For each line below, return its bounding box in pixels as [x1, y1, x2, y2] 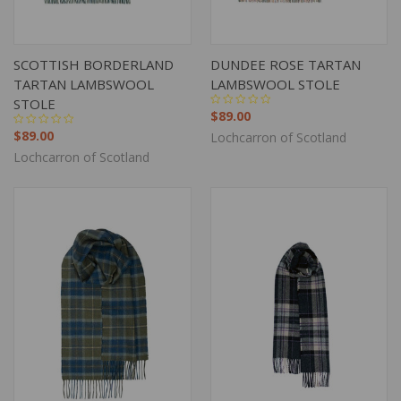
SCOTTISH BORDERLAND [13, 55, 174, 73]
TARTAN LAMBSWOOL [13, 74, 154, 93]
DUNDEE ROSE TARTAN [209, 55, 361, 73]
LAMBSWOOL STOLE [209, 74, 340, 93]
